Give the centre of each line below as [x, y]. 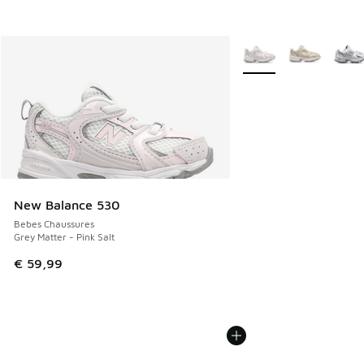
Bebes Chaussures [54, 224]
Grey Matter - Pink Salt [64, 237]
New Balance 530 [67, 205]
